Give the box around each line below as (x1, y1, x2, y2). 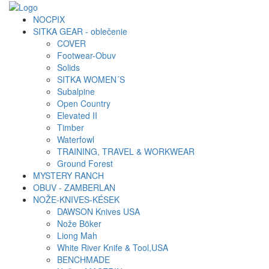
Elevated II (57, 109, 97, 122)
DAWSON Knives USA (57, 205, 140, 218)
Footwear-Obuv (57, 49, 116, 62)
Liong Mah (57, 229, 97, 242)
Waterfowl (57, 133, 94, 146)
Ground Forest (57, 157, 113, 170)
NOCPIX (33, 13, 65, 26)
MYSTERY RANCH (33, 169, 104, 182)
